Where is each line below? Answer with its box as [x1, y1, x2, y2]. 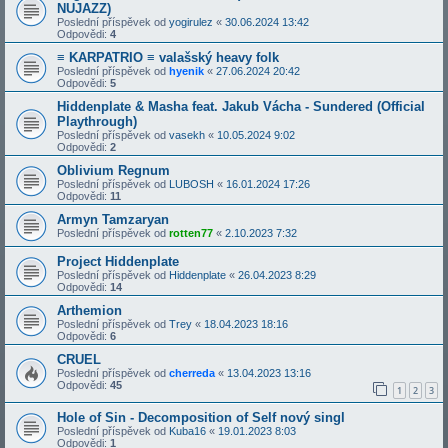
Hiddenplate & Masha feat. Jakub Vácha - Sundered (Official [57, 98, 425, 114]
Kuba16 [169, 425, 206, 438]
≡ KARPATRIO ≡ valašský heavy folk [57, 49, 279, 65]
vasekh [169, 128, 205, 141]
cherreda [169, 366, 215, 379]
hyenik [169, 64, 204, 77]
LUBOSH [169, 177, 214, 190]
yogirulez [169, 15, 213, 28]
